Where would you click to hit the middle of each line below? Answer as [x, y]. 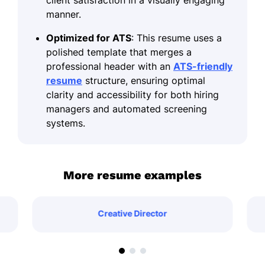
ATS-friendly [203, 66]
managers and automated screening [127, 109]
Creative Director [132, 213]
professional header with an [110, 66]
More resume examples [132, 175]
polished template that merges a [119, 52]
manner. [64, 14]
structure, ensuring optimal [144, 80]
